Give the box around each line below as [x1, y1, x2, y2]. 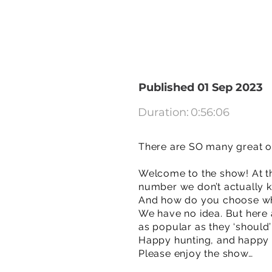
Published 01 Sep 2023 [138, 81, 263, 94]
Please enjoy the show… [138, 248, 253, 259]
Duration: [138, 106, 189, 119]
